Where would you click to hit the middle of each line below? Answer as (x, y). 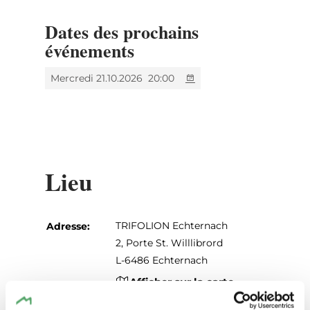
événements (89, 50)
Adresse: (68, 226)
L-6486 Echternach (161, 260)
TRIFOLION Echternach (171, 225)
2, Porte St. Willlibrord (169, 243)
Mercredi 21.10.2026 (96, 78)
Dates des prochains (121, 31)
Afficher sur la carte (181, 282)
